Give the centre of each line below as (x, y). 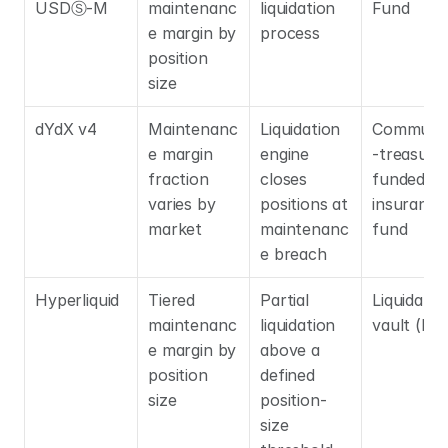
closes (284, 179)
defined (287, 375)
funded (399, 179)
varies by (182, 204)
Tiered (172, 300)
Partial (284, 300)
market (175, 229)
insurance (409, 204)
